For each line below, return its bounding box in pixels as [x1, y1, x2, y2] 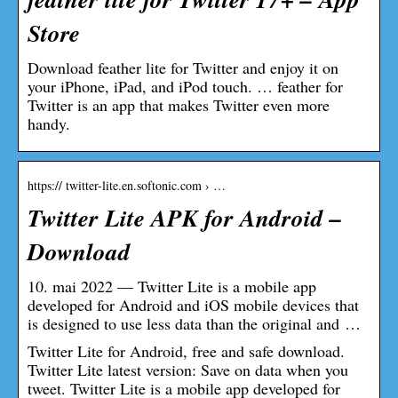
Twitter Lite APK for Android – [28, 200, 342, 235]
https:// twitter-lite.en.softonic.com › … [28, 176, 226, 194]
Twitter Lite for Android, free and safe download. [28, 339, 345, 362]
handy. [28, 112, 70, 134]
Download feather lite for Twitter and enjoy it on [28, 56, 338, 78]
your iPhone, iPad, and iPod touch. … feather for [28, 75, 343, 97]
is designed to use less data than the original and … [28, 312, 361, 334]
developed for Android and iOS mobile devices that [28, 293, 359, 315]
